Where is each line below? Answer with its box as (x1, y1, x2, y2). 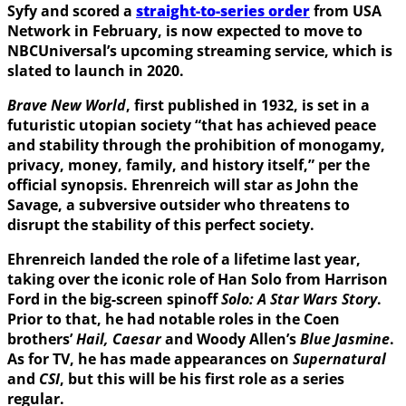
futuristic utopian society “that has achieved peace (7, 115, 376, 136)
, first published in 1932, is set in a (126, 95, 370, 116)
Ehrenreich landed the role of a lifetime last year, (7, 249, 361, 270)
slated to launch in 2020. (7, 61, 184, 82)
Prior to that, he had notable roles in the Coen (7, 309, 340, 330)
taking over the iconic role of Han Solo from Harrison (7, 269, 388, 290)
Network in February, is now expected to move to (7, 21, 362, 42)
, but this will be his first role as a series (60, 369, 344, 390)
